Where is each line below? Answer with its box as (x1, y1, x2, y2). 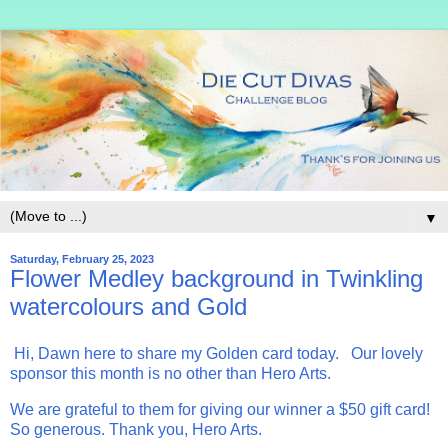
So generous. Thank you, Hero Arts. (10, 421, 262, 439)
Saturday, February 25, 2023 (10, 252, 154, 265)
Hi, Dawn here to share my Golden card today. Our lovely (10, 345, 423, 363)
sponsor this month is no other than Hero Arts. (10, 365, 331, 383)
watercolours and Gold (10, 292, 247, 320)
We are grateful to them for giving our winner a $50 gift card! (10, 401, 430, 419)
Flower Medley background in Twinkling (10, 264, 423, 292)
